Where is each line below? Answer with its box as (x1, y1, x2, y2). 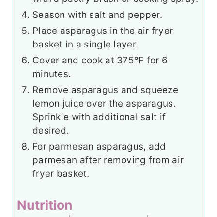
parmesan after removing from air (32, 154, 184, 166)
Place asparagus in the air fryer (32, 25, 173, 36)
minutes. (32, 68, 71, 79)
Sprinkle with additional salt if (32, 111, 166, 123)
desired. (32, 124, 69, 136)
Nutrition (17, 197, 73, 213)
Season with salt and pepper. (32, 9, 162, 20)
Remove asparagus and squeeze (32, 84, 178, 95)
